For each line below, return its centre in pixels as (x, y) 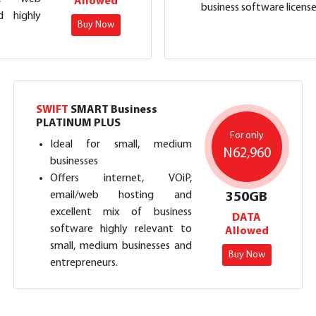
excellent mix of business (121, 212)
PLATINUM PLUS (78, 123)
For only (247, 136)
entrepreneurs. (84, 263)
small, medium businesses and (121, 246)
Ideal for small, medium (121, 145)
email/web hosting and (121, 195)
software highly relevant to (121, 229)
